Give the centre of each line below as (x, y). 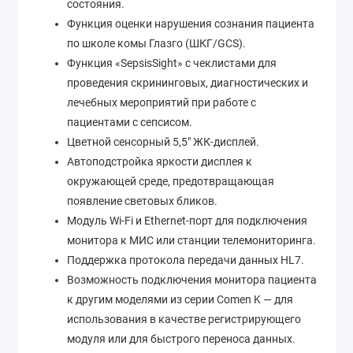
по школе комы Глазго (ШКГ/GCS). (156, 43)
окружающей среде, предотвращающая (171, 181)
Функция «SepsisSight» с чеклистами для (172, 63)
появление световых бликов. (142, 201)
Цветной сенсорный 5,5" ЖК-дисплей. (163, 141)
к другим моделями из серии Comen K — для (180, 299)
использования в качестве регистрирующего (184, 319)
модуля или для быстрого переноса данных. (181, 338)
